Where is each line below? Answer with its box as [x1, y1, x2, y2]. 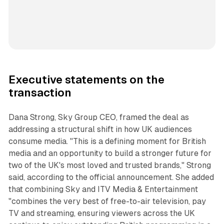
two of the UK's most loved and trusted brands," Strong [8, 160, 211, 170]
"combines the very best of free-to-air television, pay [8, 196, 206, 206]
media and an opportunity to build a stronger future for [8, 148, 211, 158]
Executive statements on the [8, 73, 164, 86]
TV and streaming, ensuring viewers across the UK [8, 208, 195, 218]
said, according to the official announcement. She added [8, 172, 214, 182]
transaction [8, 86, 71, 99]
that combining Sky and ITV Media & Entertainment [8, 184, 198, 194]
